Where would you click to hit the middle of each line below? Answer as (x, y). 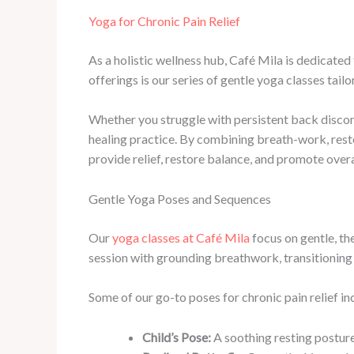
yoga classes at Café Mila (181, 237)
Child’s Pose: (177, 337)
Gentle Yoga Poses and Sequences (180, 198)
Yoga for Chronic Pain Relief (164, 21)
